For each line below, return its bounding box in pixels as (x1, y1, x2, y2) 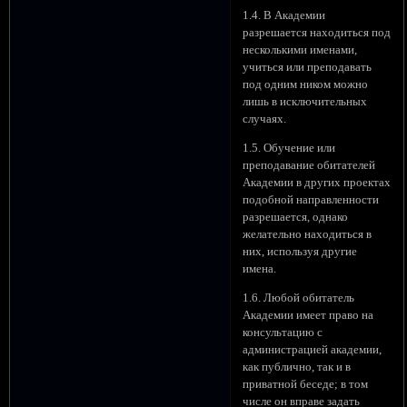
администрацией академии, (243, 342, 382, 356)
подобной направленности (243, 194, 380, 207)
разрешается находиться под (243, 26, 392, 40)
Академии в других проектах (243, 176, 392, 190)
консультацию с (243, 325, 323, 339)
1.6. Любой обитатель (243, 291, 355, 304)
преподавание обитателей (243, 159, 376, 173)
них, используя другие (243, 245, 358, 259)
